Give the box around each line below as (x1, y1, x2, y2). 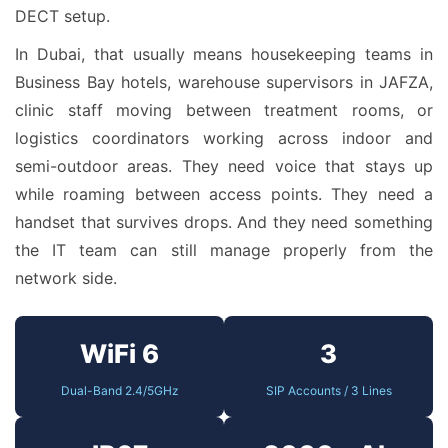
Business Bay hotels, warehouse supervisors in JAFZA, (15, 72, 433, 92)
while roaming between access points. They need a (15, 184, 433, 204)
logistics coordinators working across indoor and (15, 128, 433, 148)
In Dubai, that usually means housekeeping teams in (15, 44, 433, 64)
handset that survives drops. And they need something (15, 212, 433, 232)
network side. (15, 268, 117, 288)
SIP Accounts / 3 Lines (265, 383, 392, 398)
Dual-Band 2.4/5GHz (60, 383, 179, 398)
